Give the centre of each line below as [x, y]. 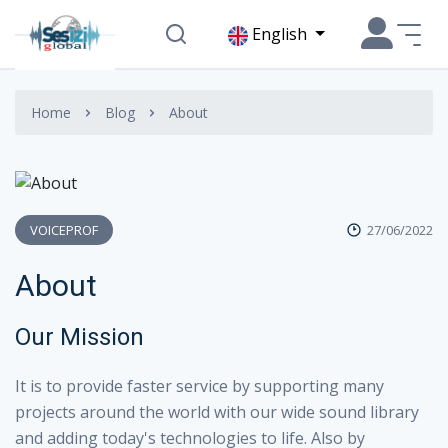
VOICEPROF [64, 229]
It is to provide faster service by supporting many [199, 386]
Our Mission [79, 337]
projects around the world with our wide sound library [217, 412]
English [282, 34]
